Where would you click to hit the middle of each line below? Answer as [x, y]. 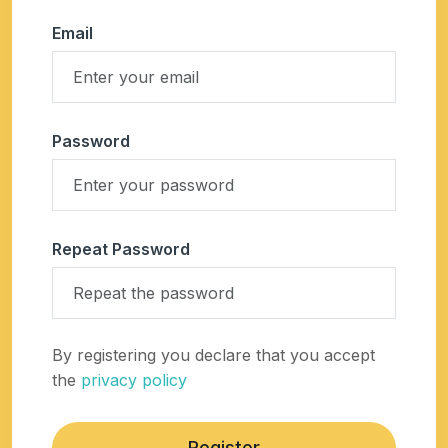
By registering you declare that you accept [213, 355]
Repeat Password [121, 249]
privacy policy [134, 380]
